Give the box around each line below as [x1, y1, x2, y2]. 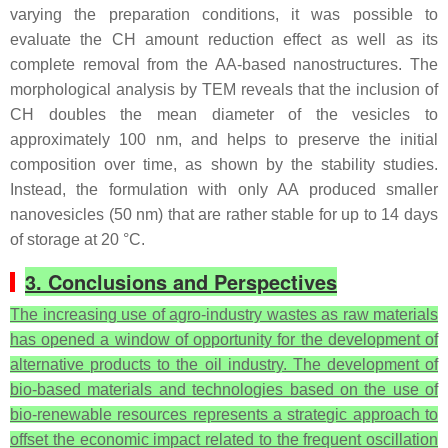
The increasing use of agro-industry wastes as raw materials [10, 306, 438, 324]
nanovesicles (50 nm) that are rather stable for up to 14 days [10, 206, 438, 224]
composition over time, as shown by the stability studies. [10, 156, 438, 174]
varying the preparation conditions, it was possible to [10, 6, 438, 24]
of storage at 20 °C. [10, 231, 145, 249]
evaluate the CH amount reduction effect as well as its [10, 31, 438, 49]
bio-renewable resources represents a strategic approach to [10, 406, 438, 424]
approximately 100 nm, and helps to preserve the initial [10, 131, 438, 149]
